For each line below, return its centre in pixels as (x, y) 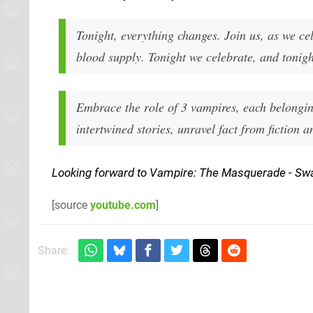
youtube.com (123, 205)
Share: (53, 250)
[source (71, 205)
